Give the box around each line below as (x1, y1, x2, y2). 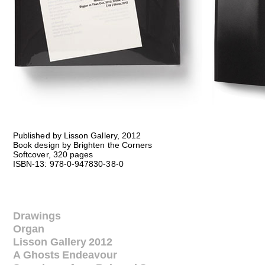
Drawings (13, 210, 61, 222)
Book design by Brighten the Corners (13, 141, 153, 150)
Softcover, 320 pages (13, 150, 93, 160)
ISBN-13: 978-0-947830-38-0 (13, 160, 124, 169)
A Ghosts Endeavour (13, 249, 118, 261)
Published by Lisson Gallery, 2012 (13, 131, 141, 141)
